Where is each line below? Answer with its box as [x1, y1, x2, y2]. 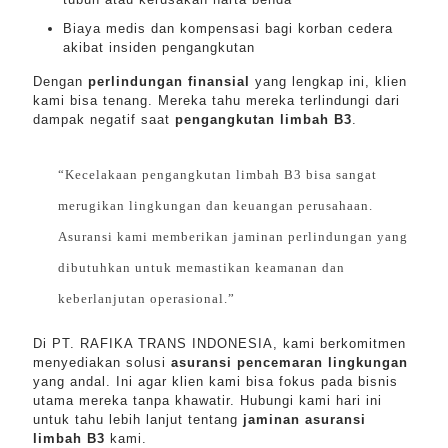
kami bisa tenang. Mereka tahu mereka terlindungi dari [33, 93, 400, 108]
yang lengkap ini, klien [250, 74, 407, 89]
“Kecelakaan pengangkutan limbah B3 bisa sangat [58, 167, 377, 182]
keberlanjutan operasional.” [58, 291, 235, 306]
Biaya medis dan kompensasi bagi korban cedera [63, 21, 393, 36]
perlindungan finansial [88, 74, 250, 89]
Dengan [33, 74, 88, 89]
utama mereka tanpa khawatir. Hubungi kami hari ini [33, 393, 382, 408]
